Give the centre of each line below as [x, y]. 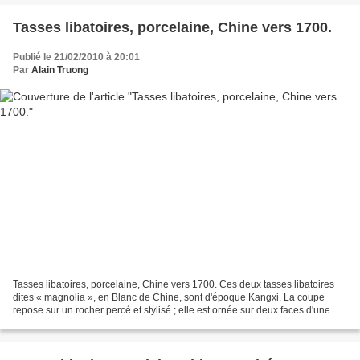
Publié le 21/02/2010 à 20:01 [76, 57]
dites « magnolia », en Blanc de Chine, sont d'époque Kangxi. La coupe [169, 298]
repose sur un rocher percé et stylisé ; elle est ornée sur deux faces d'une [172, 311]
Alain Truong [60, 70]
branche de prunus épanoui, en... [85, 323]
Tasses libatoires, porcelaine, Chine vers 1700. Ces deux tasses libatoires [174, 285]
